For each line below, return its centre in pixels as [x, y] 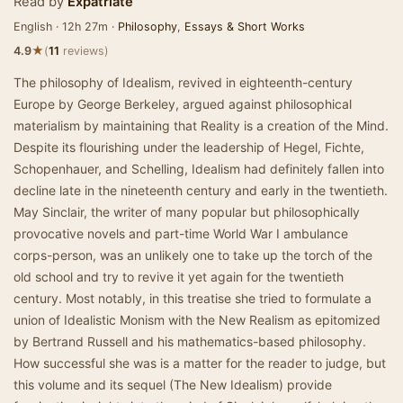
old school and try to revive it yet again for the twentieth [179, 277]
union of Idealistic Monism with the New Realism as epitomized [197, 320]
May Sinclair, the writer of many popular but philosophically [187, 212]
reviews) [84, 51]
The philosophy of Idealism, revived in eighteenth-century [183, 82]
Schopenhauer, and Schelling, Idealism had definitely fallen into [199, 169]
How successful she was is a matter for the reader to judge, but [200, 363]
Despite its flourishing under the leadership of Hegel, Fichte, [189, 147]
